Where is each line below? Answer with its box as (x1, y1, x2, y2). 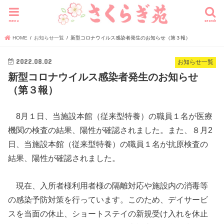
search (204, 17, 216, 23)
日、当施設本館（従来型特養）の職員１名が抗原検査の (8, 139, 208, 149)
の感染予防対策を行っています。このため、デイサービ (8, 194, 208, 204)
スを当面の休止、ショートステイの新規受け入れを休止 (8, 208, 208, 218)
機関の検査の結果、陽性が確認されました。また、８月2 (8, 125, 213, 135)
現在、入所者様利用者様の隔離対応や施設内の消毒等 (8, 180, 208, 190)
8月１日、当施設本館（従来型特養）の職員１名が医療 (8, 111, 213, 121)
